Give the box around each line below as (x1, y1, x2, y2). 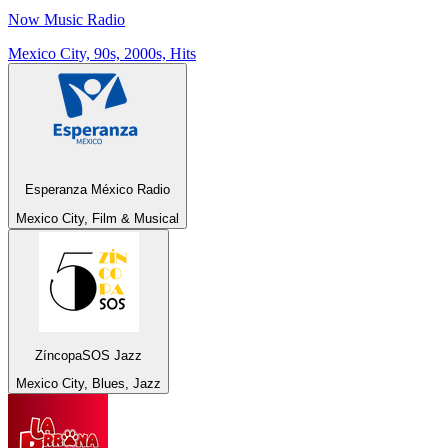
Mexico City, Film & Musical (16, 210, 179, 226)
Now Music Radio (8, 10, 125, 28)
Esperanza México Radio (25, 182, 170, 198)
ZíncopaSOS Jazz (35, 347, 142, 363)
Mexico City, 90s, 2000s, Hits (8, 44, 196, 62)
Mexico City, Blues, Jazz (16, 376, 161, 392)
